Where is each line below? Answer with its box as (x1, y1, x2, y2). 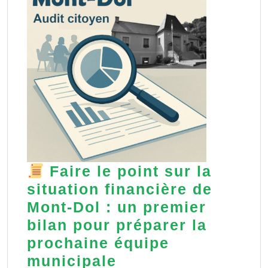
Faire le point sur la (44, 163, 212, 180)
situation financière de (27, 181, 212, 198)
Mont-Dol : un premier (27, 199, 206, 216)
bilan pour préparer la (27, 217, 207, 234)
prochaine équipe (27, 234, 169, 252)
